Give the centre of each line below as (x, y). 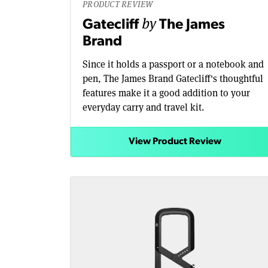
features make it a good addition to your (166, 93)
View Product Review (175, 142)
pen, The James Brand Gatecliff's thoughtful (173, 79)
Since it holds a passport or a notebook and (173, 65)
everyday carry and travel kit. (143, 108)
